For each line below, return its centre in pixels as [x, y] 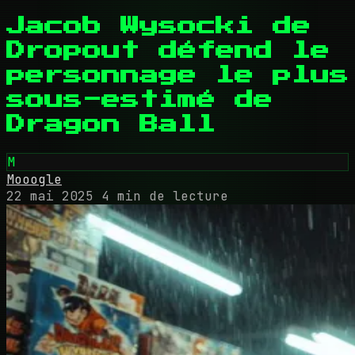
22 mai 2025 [50, 196]
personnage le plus [177, 75]
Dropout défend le [168, 50]
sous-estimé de [139, 99]
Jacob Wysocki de [158, 26]
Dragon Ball [111, 124]
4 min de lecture [165, 196]
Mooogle [34, 179]
